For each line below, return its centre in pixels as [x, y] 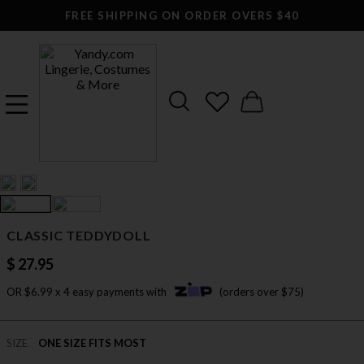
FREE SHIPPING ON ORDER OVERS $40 [182, 16]
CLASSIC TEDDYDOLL [79, 236]
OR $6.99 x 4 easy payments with [88, 292]
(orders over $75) [262, 292]
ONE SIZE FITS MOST [92, 343]
